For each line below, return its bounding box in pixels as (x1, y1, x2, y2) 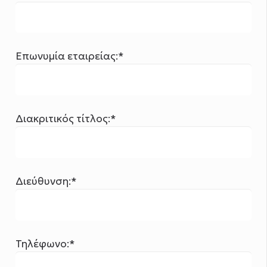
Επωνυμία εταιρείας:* (15, 49, 125, 63)
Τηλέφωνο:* (15, 237, 76, 250)
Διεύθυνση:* (15, 174, 77, 188)
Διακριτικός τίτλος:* (15, 112, 117, 126)
